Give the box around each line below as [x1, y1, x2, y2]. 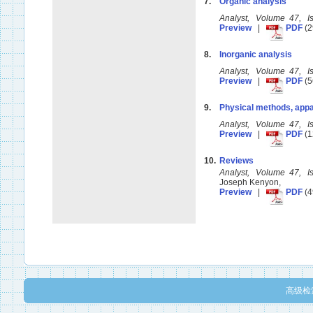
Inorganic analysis [219, 50, 292, 59]
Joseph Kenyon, [219, 177, 285, 187]
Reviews [219, 156, 254, 166]
